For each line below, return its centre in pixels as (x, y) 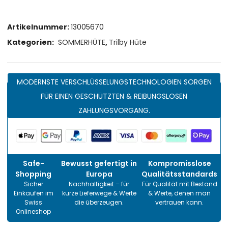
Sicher (33, 184)
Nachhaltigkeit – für (99, 184)
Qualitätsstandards (180, 174)
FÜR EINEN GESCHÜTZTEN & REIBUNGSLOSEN (114, 96)
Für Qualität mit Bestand (179, 184)
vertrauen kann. (180, 202)
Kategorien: (32, 42)
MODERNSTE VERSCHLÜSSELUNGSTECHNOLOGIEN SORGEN (114, 82)
